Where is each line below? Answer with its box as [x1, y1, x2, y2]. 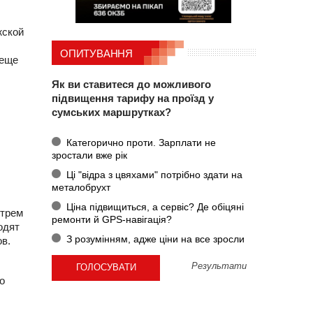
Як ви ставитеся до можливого [52, 78, 211, 91]
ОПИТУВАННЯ [60, 48, 133, 59]
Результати [191, 261, 247, 271]
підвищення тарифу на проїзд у [52, 92, 214, 105]
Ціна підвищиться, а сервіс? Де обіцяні [63, 201, 244, 212]
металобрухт [52, 181, 110, 193]
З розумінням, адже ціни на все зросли [63, 233, 245, 245]
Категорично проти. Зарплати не [63, 136, 216, 148]
